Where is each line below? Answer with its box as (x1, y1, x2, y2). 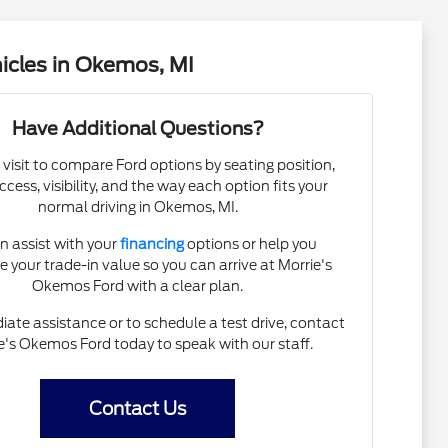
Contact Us (89, 398, 187, 419)
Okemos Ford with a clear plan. (32, 278, 244, 294)
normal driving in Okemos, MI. (37, 199, 238, 215)
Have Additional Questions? (11, 118, 264, 139)
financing (120, 236, 185, 252)
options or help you (184, 236, 318, 252)
